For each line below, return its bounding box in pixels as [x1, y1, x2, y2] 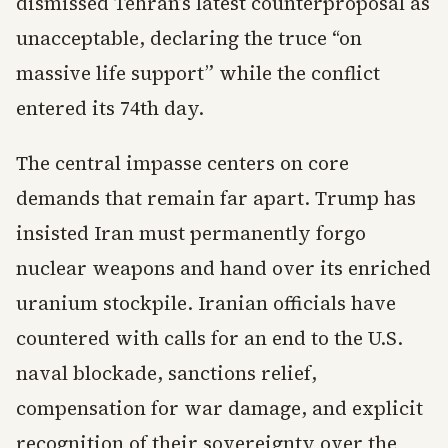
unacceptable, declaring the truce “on [16, 25, 362, 52]
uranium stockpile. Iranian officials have [16, 290, 396, 317]
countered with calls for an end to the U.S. [16, 325, 403, 352]
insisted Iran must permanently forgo [16, 220, 366, 247]
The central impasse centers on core [16, 150, 349, 177]
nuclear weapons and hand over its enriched [16, 255, 431, 282]
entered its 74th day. [16, 95, 204, 122]
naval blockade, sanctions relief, [16, 360, 317, 387]
